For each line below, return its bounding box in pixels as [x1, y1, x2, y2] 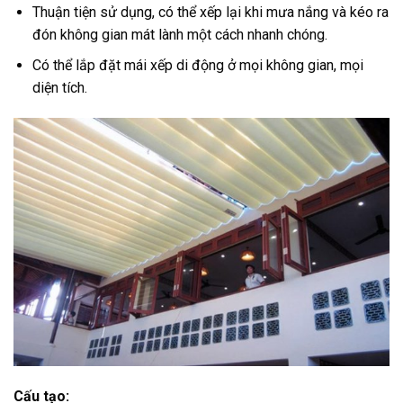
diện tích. [31, 79, 87, 97]
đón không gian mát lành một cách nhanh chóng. [31, 25, 327, 43]
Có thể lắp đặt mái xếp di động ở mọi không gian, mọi [31, 57, 363, 75]
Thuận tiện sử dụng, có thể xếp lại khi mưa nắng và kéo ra [31, 3, 389, 21]
